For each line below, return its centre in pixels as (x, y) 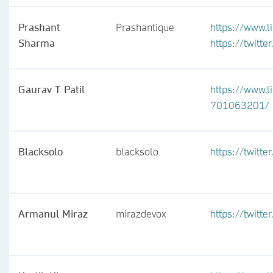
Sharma (37, 43)
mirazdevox (141, 214)
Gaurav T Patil (51, 89)
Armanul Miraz (53, 214)
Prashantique (145, 27)
